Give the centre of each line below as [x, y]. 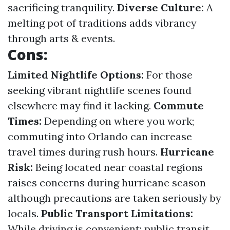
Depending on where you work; [118, 121]
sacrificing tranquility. [62, 7]
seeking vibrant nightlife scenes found [100, 90]
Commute [179, 106]
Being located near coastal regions [118, 167]
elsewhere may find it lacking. [81, 106]
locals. [24, 213]
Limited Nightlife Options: [76, 75]
